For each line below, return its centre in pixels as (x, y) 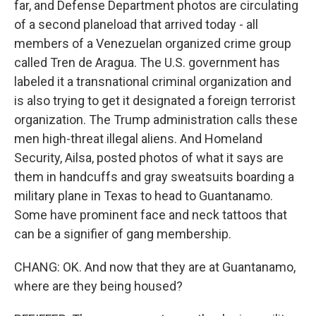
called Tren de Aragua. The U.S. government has (147, 62)
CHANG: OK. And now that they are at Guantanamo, (155, 267)
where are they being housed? (98, 286)
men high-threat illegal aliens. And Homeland (138, 139)
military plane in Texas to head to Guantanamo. (144, 196)
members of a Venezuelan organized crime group (153, 43)
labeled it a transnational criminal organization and (153, 81)
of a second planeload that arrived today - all (136, 24)
